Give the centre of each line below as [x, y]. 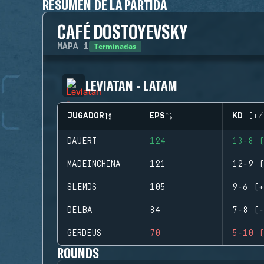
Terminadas [115, 46]
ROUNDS [78, 253]
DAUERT [82, 141]
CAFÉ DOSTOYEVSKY [123, 31]
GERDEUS [84, 233]
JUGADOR [86, 116]
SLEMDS [82, 187]
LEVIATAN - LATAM [132, 85]
